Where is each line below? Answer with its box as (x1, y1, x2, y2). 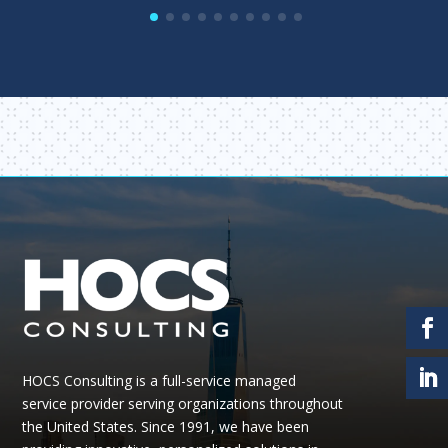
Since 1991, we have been (141, 417, 310, 437)
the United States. (22, 417, 142, 437)
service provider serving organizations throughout (22, 394, 344, 414)
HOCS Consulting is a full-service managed (22, 371, 297, 391)
